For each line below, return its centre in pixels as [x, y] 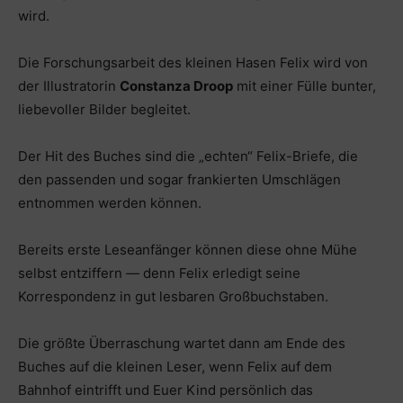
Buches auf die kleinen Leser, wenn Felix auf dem [175, 366]
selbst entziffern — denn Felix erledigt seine [159, 273]
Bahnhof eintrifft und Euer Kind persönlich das [166, 390]
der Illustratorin [69, 85]
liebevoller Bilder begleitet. [104, 109]
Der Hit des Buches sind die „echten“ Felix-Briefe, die [188, 156]
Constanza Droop [176, 85]
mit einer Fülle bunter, [304, 85]
